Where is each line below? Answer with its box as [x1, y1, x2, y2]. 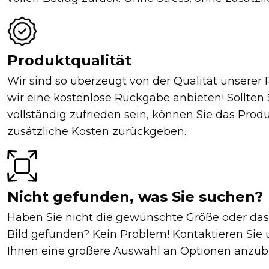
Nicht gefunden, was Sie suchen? [7, 187, 263, 205]
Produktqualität [7, 52, 131, 70]
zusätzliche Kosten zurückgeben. [7, 125, 186, 139]
